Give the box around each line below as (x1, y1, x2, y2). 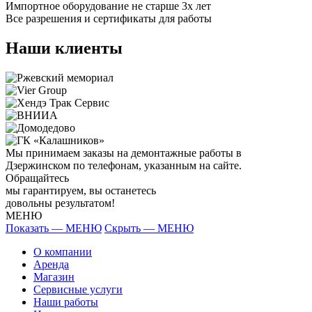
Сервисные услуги (33, 283, 123, 295)
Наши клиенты (6, 38, 123, 57)
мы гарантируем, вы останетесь (6, 184, 156, 196)
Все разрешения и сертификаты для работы (6, 13, 212, 25)
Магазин (33, 270, 75, 283)
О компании (33, 245, 92, 258)
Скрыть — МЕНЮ (104, 221, 194, 234)
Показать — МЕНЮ (6, 221, 102, 234)
